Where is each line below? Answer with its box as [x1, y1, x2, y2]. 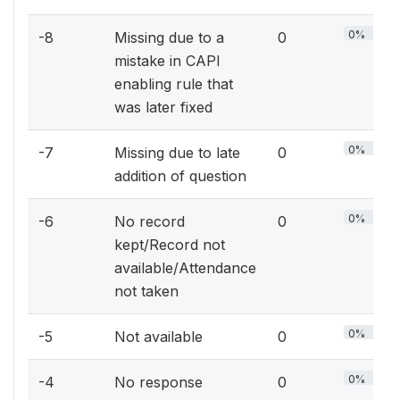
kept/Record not [114, 236, 225, 254]
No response [114, 373, 203, 391]
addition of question [114, 167, 246, 185]
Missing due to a [114, 29, 224, 46]
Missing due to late [114, 144, 240, 162]
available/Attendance [114, 259, 256, 277]
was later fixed [114, 98, 212, 116]
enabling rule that [114, 75, 233, 93]
